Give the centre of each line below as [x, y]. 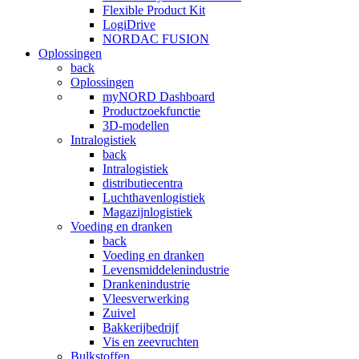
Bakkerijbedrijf [141, 327]
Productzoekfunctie [151, 111]
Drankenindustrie [146, 284]
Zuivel [119, 313]
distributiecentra [143, 183]
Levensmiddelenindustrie [166, 270]
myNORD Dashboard [159, 97]
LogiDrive [129, 24]
